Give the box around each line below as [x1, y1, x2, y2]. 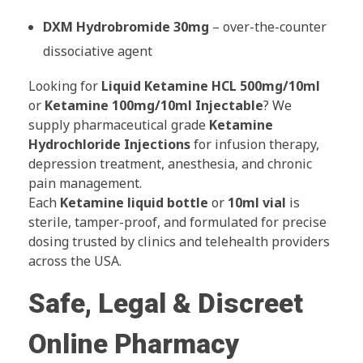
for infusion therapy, [190, 135, 319, 154]
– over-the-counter [208, 18, 327, 36]
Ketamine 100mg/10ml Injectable [45, 96, 263, 115]
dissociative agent [42, 42, 152, 61]
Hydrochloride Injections [28, 135, 190, 154]
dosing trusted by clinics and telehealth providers [28, 233, 330, 251]
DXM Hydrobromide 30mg [42, 18, 209, 36]
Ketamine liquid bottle [60, 194, 208, 212]
